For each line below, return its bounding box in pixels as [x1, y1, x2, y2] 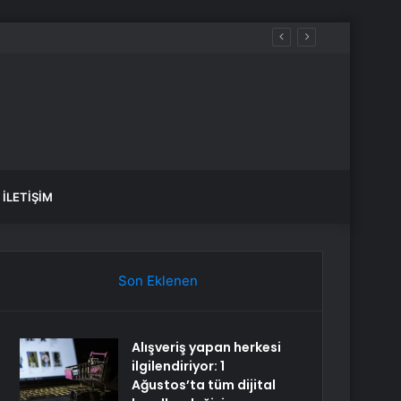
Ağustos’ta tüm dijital [132, 376, 277, 394]
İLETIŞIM [3, 190, 53, 204]
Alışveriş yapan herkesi [132, 338, 282, 356]
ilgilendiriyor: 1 [132, 357, 226, 375]
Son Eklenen [117, 272, 198, 289]
